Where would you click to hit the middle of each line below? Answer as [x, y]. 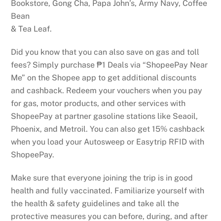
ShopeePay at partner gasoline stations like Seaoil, [105, 116]
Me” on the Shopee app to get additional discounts [104, 78]
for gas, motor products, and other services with [98, 104]
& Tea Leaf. [32, 29]
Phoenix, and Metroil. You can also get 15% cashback [108, 129]
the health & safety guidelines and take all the [95, 204]
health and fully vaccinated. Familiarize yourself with [108, 191]
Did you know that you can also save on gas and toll [105, 52]
